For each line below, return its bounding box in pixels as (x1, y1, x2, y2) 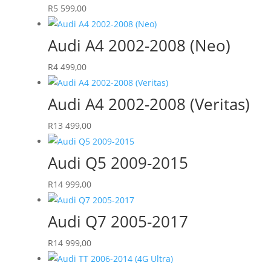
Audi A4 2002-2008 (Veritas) (47, 93, 250, 115)
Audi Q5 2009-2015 (47, 151, 188, 174)
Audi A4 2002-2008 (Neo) (47, 34, 230, 56)
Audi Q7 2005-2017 (47, 210, 188, 232)
